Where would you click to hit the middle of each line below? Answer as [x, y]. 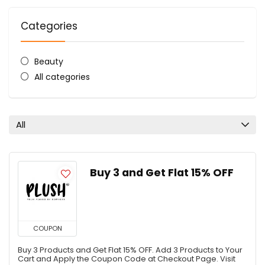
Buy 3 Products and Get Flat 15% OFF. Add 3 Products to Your [130, 250]
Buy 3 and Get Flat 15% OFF [162, 173]
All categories [62, 77]
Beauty [49, 62]
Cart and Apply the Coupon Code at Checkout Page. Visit [127, 259]
